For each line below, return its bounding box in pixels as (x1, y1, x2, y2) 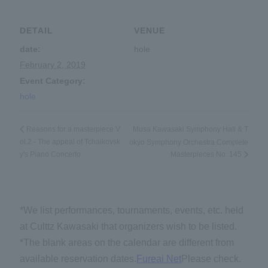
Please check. (181, 254, 242, 264)
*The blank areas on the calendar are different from (20, 237, 234, 248)
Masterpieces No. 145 (170, 150, 242, 159)
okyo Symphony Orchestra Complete (129, 138, 248, 147)
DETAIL (20, 25, 54, 35)
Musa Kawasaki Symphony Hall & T (132, 124, 248, 133)
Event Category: (20, 75, 86, 86)
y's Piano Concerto (20, 150, 81, 159)
